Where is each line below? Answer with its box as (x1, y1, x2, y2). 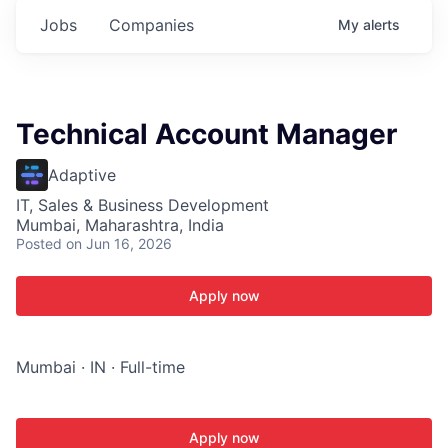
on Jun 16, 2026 (66, 235, 172, 252)
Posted (16, 235, 62, 252)
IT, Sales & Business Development (16, 195, 269, 215)
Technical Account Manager (16, 117, 397, 151)
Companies (109, 15, 194, 35)
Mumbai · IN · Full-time (16, 357, 185, 377)
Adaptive (48, 165, 116, 185)
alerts (363, 16, 400, 33)
